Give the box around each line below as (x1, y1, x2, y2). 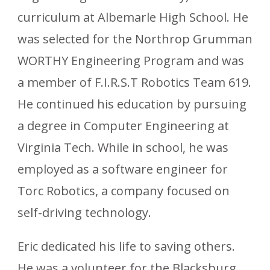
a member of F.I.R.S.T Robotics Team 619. (17, 74, 251, 90)
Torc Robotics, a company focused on (17, 182, 230, 199)
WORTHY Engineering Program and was (17, 52, 244, 69)
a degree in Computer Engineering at (17, 117, 229, 134)
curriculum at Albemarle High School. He (17, 8, 248, 25)
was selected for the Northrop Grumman (17, 30, 253, 47)
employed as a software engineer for (17, 160, 228, 177)
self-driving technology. (17, 204, 151, 221)
